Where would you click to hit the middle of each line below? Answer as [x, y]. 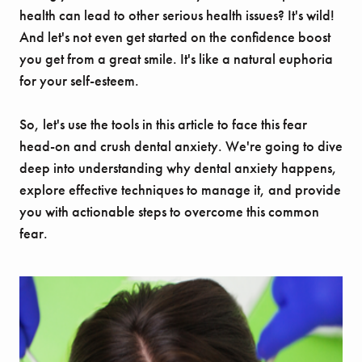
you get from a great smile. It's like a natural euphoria [176, 59]
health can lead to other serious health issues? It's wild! [177, 15]
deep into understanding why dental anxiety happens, [178, 168]
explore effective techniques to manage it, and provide [180, 190]
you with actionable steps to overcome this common [169, 212]
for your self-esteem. [79, 81]
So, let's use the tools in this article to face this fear [163, 124]
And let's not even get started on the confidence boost [175, 37]
